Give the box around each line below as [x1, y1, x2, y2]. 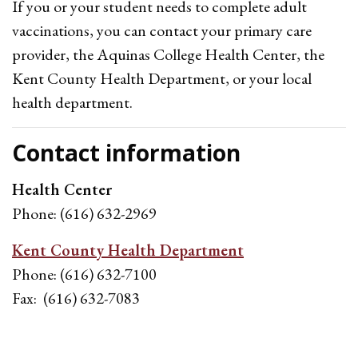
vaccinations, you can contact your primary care [12, 20, 312, 41]
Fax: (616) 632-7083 [12, 288, 140, 308]
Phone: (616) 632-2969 [12, 203, 157, 224]
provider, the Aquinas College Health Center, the [12, 44, 324, 65]
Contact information [12, 137, 241, 168]
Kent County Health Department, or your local [12, 68, 312, 89]
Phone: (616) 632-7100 [12, 264, 157, 284]
